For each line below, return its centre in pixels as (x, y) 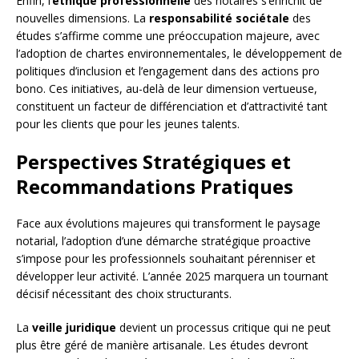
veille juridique (74, 328)
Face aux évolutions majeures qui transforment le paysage (168, 224)
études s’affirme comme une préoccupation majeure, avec (168, 36)
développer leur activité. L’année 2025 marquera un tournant (172, 276)
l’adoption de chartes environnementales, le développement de (179, 54)
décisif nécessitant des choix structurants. (124, 294)
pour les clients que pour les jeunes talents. (128, 124)
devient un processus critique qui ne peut (224, 328)
